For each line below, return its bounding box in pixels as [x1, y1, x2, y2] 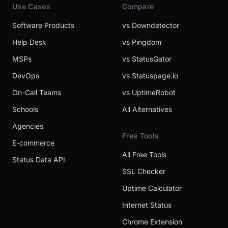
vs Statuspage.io [122, 71, 178, 80]
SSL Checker [122, 167, 165, 176]
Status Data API [12, 155, 65, 164]
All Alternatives [122, 105, 172, 114]
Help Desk [12, 38, 46, 47]
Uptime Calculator [122, 184, 182, 193]
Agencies [12, 122, 43, 131]
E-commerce [12, 138, 54, 148]
